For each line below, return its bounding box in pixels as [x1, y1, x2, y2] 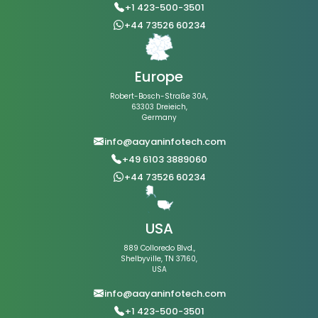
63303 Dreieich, [131, 102, 187, 113]
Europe [135, 67, 183, 87]
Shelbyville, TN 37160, [121, 253, 197, 265]
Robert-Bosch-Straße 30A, [110, 91, 208, 102]
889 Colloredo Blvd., [123, 243, 195, 254]
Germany [141, 112, 177, 124]
